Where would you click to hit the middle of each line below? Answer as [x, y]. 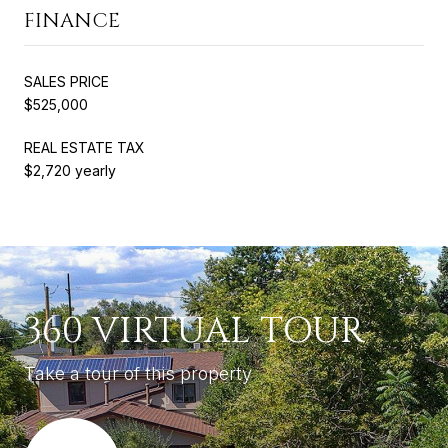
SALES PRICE [66, 81]
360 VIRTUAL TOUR [194, 330]
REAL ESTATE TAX [84, 147]
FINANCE [72, 20]
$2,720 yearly [70, 170]
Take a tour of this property [138, 373]
